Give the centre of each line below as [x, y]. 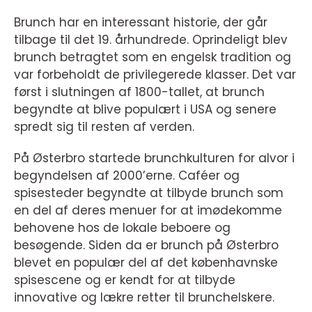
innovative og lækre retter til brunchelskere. [144, 297]
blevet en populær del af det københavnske [146, 263]
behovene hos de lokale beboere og [122, 228]
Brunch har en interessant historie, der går [141, 22]
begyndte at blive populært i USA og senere [145, 109]
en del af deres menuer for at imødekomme [148, 210]
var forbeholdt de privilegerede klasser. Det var [155, 75]
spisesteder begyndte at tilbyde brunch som [149, 193]
